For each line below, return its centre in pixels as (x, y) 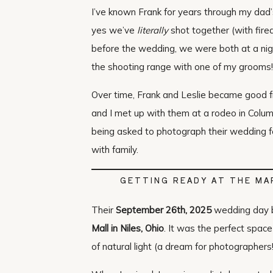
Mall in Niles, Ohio (128, 228)
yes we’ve (114, 30)
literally (153, 30)
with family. (115, 149)
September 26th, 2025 (165, 210)
